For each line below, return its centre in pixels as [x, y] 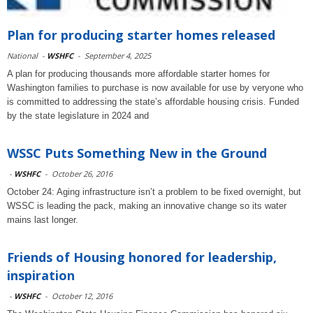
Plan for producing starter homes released [141, 35]
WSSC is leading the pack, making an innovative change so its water [147, 206]
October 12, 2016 [82, 296]
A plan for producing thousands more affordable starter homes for [138, 74]
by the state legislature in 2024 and [78, 116]
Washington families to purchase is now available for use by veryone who [155, 88]
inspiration [41, 276]
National [23, 56]
